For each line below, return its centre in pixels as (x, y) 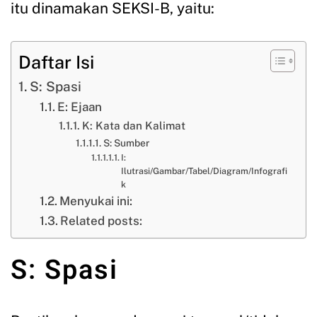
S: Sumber (126, 143)
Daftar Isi (56, 62)
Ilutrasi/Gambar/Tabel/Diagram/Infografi (204, 171)
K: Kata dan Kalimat (133, 125)
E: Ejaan (80, 107)
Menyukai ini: (96, 201)
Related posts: (102, 221)
